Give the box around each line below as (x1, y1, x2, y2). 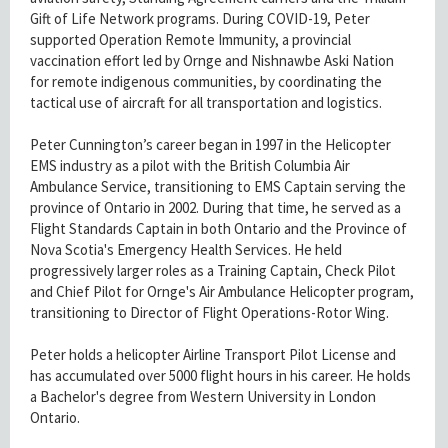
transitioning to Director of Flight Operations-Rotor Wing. (30, 302, 392, 322)
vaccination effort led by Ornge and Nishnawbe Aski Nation (30, 50, 394, 70)
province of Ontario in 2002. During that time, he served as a (30, 197, 401, 217)
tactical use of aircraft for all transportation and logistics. (30, 92, 385, 112)
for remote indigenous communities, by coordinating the (30, 71, 382, 91)
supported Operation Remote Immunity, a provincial (30, 29, 351, 49)
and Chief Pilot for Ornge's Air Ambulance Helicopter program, (30, 281, 414, 301)
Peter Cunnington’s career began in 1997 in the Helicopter (30, 134, 391, 154)
